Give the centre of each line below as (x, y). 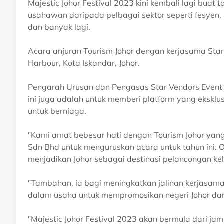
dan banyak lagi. (59, 27)
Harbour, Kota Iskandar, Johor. (84, 63)
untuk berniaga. (58, 111)
